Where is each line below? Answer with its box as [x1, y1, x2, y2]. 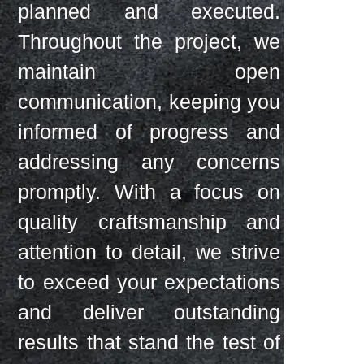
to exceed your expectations [18, 271, 280, 294]
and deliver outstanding [18, 301, 280, 324]
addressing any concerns [18, 150, 280, 174]
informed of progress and [18, 120, 280, 144]
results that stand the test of [18, 331, 280, 354]
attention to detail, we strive [18, 240, 280, 264]
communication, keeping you [18, 90, 280, 114]
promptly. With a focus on [18, 180, 280, 204]
